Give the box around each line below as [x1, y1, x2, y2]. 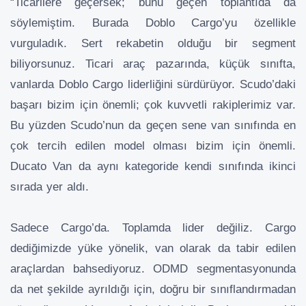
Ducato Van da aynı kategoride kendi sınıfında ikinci [10, 159, 296, 173]
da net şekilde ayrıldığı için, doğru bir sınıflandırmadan [10, 282, 296, 296]
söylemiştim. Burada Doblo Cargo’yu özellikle [10, 16, 296, 30]
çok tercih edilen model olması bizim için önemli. [10, 139, 296, 153]
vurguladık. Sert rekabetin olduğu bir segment [10, 36, 296, 51]
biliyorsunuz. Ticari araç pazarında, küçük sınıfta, [10, 57, 296, 71]
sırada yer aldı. [10, 180, 89, 194]
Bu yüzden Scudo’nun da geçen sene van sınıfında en [10, 118, 296, 133]
